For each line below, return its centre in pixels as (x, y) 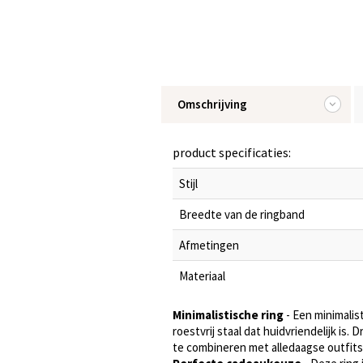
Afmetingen (209, 245)
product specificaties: (232, 152)
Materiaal (202, 276)
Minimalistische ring (228, 315)
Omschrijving (212, 104)
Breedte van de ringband (242, 214)
